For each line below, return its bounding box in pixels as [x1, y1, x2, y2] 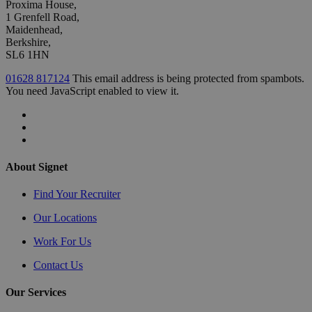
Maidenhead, [6, 23, 63, 36]
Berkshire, [6, 36, 51, 48]
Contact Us [33, 259, 83, 272]
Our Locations [33, 212, 97, 224]
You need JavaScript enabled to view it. [6, 84, 179, 97]
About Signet [6, 160, 68, 173]
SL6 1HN [6, 48, 49, 61]
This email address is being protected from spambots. [72, 72, 304, 84]
